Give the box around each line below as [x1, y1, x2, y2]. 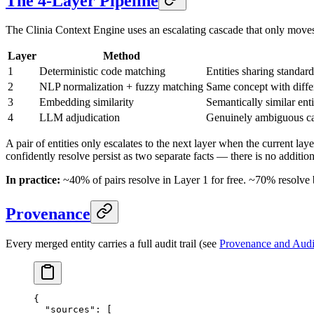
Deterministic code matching [39, 65, 165, 78]
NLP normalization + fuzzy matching [39, 81, 203, 93]
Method [102, 50, 140, 62]
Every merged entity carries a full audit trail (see [6, 238, 219, 250]
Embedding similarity [39, 96, 134, 109]
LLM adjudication [39, 111, 120, 124]
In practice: [6, 174, 60, 186]
